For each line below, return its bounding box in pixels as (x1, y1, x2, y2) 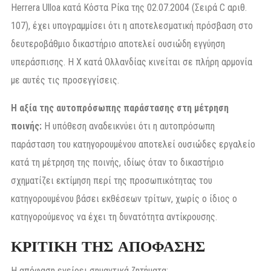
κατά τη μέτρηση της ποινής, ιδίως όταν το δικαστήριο (11, 157, 224, 169)
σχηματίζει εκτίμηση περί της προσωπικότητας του (11, 175, 212, 187)
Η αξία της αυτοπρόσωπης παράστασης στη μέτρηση (11, 102, 229, 114)
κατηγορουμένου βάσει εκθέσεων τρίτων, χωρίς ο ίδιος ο (11, 193, 237, 205)
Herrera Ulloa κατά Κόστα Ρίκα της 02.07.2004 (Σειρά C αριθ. (11, 2, 247, 14)
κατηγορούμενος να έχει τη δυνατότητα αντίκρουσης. (11, 211, 217, 223)
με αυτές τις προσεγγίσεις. (11, 74, 119, 87)
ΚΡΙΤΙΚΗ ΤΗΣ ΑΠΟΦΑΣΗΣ (11, 237, 205, 256)
